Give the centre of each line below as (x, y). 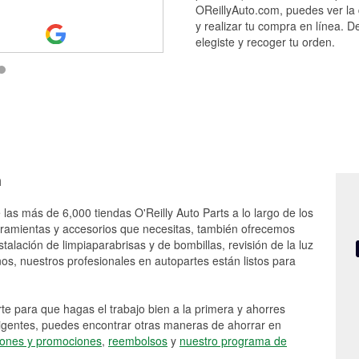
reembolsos (138, 341)
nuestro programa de (233, 341)
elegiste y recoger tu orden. (265, 42)
